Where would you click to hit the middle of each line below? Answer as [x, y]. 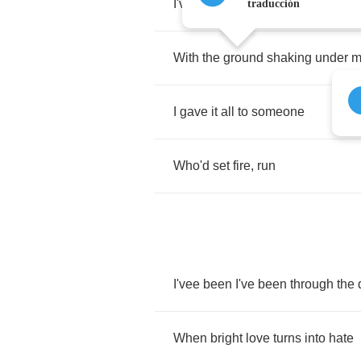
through [312, 284]
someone [278, 112]
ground [243, 58]
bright [226, 338]
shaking [289, 58]
